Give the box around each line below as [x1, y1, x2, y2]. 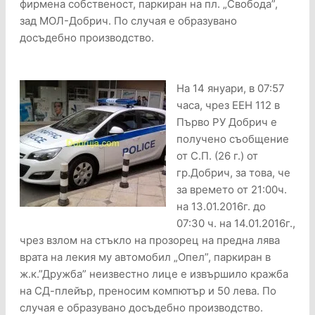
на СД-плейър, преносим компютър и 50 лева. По [20, 284, 276, 298]
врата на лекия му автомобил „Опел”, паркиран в [20, 250, 271, 264]
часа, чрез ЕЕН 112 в [176, 98, 280, 112]
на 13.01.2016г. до [176, 200, 266, 214]
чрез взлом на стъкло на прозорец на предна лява [20, 233, 280, 247]
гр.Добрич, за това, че [176, 166, 290, 180]
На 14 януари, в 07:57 [176, 82, 285, 96]
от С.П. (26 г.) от [176, 149, 258, 163]
